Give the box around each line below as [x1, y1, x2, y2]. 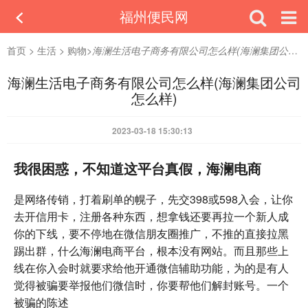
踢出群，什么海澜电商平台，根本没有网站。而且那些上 [14, 243, 289, 258]
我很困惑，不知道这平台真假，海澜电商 [14, 158, 261, 178]
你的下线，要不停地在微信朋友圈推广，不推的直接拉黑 [14, 225, 289, 241]
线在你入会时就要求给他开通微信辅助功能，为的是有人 [14, 260, 289, 276]
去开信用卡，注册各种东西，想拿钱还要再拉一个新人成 [14, 208, 289, 224]
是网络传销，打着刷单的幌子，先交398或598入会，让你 [14, 191, 293, 207]
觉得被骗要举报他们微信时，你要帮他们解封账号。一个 [14, 277, 289, 293]
